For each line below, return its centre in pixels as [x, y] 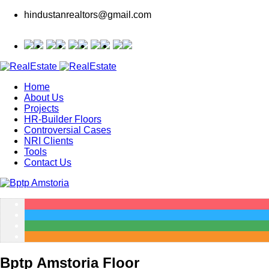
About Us [44, 98]
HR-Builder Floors [63, 119]
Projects [41, 108]
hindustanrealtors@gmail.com [88, 15]
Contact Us [48, 162]
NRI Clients [49, 141]
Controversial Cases [68, 130]
